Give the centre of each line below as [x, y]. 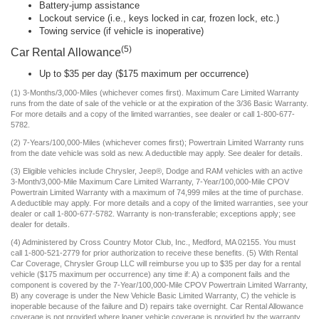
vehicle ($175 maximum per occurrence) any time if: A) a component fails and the [150, 274]
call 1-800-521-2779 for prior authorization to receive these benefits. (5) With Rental [154, 253]
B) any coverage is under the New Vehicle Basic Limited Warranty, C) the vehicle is [153, 296]
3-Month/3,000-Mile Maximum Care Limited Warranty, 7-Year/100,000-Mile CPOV [150, 182]
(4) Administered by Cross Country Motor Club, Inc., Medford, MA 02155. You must [153, 242]
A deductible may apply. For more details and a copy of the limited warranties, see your [159, 203]
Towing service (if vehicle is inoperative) [121, 31]
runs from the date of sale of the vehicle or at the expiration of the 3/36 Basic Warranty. [159, 104]
